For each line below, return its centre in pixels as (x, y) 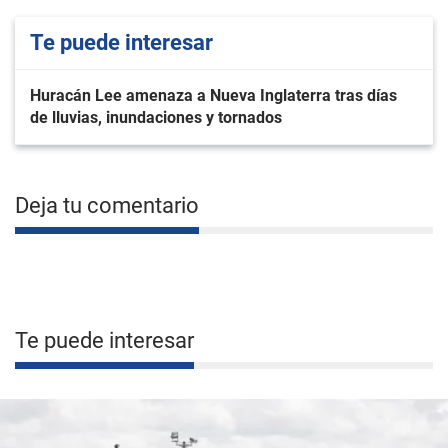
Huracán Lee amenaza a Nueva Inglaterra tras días (213, 95)
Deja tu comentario (107, 205)
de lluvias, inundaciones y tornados (156, 117)
